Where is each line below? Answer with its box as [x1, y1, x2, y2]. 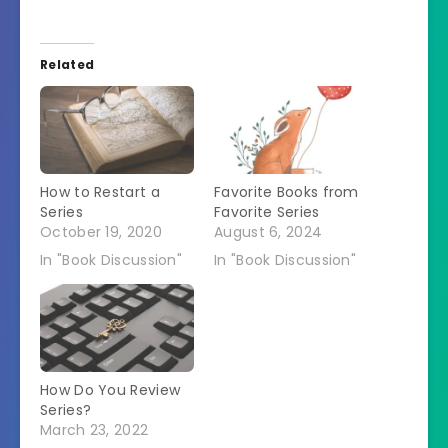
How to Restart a [40, 182, 160, 203]
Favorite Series [214, 202, 320, 223]
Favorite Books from [214, 182, 359, 203]
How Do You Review [40, 380, 181, 401]
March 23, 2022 [40, 420, 149, 441]
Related [40, 56, 95, 74]
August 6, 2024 [214, 222, 323, 243]
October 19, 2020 [40, 222, 162, 243]
